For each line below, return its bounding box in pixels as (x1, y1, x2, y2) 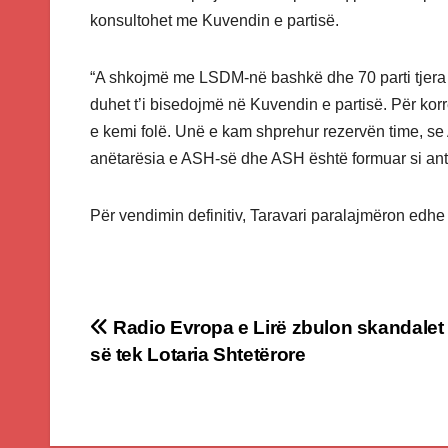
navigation (89, 356, 251, 396)
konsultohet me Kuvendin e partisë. (90, 12, 339, 30)
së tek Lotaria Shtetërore (90, 344, 306, 366)
